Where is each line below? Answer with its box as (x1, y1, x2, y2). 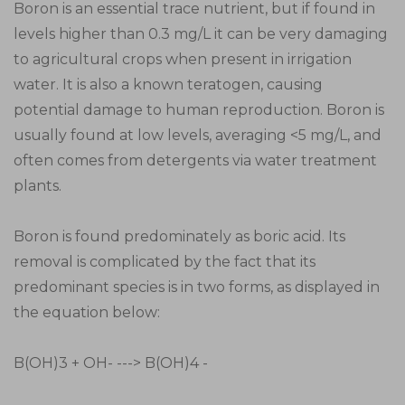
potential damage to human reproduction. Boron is (14, 101, 384, 118)
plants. (14, 177, 61, 194)
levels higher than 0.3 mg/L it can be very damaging (14, 25, 388, 42)
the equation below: (14, 304, 160, 321)
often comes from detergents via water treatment (14, 152, 377, 169)
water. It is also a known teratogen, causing (14, 76, 323, 93)
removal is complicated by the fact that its (14, 253, 316, 270)
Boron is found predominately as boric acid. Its (14, 228, 345, 245)
